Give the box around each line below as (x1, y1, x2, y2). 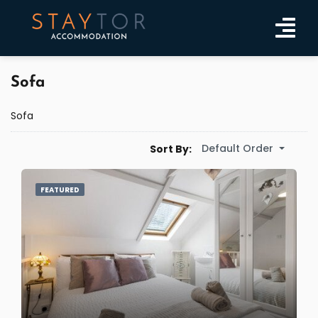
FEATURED (40, 185, 79, 195)
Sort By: (150, 141, 192, 156)
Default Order (202, 141, 273, 155)
